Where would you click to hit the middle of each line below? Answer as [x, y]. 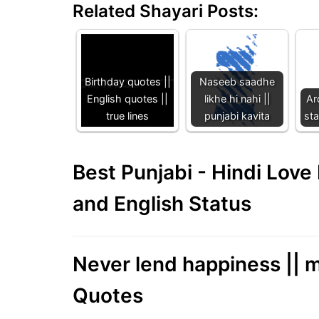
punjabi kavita [237, 115]
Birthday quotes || [127, 81]
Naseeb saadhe [237, 81]
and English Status [162, 203]
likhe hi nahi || [237, 98]
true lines [127, 115]
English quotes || [127, 98]
